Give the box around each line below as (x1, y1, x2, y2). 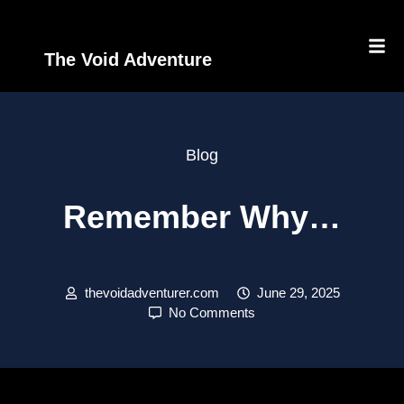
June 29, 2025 (256, 285, 340, 300)
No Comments (169, 305, 255, 320)
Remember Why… (63, 198, 341, 235)
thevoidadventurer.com (84, 285, 219, 300)
